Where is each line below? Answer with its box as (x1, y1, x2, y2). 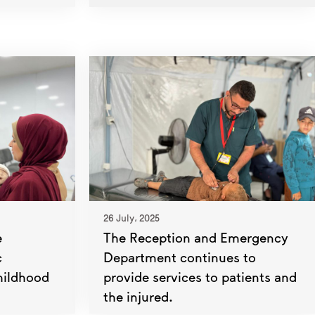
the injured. (103, 288, 173, 304)
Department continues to (103, 249, 256, 265)
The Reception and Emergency (103, 229, 288, 245)
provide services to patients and (103, 269, 297, 285)
